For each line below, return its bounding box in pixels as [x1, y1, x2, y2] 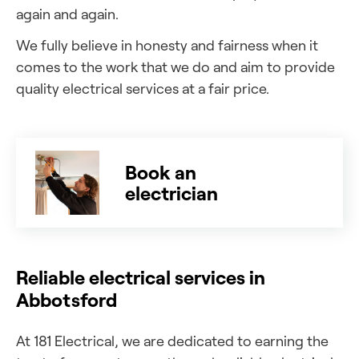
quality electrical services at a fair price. [16, 79, 269, 97]
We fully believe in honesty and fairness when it [16, 36, 318, 54]
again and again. [16, 5, 119, 22]
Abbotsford [16, 287, 117, 312]
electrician [125, 180, 218, 205]
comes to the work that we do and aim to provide [16, 58, 335, 75]
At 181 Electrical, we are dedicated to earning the [16, 332, 329, 349]
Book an [125, 159, 196, 184]
